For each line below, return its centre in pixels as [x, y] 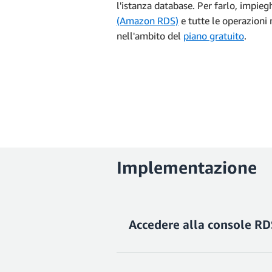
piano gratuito [214, 36]
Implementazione [187, 167]
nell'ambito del [150, 36]
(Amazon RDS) [148, 21]
